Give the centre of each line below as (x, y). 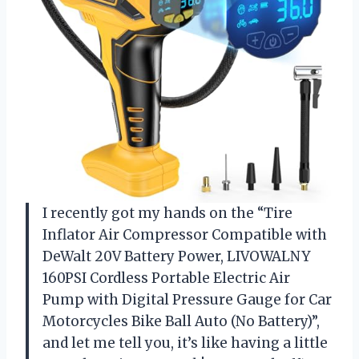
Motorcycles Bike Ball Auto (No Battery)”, (181, 322)
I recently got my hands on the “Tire (167, 214)
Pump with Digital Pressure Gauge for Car (187, 300)
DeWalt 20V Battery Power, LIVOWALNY (176, 257)
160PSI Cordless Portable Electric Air (166, 278)
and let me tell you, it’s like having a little (185, 343)
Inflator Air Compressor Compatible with (185, 235)
